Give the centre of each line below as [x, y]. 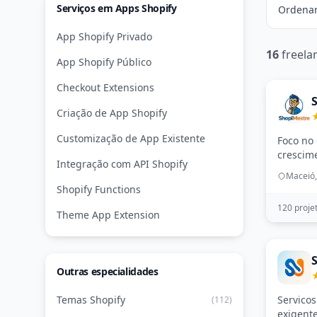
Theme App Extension [108, 215]
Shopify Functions [99, 189]
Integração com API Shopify [122, 164]
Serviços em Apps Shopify [117, 8]
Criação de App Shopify [112, 113]
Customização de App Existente [131, 138]
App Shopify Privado [104, 36]
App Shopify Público [104, 62]
